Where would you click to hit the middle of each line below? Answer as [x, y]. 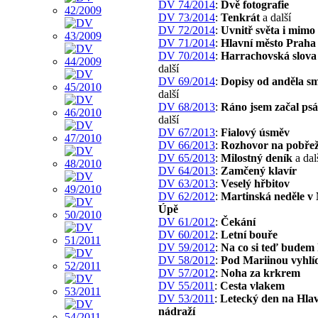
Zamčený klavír [259, 170]
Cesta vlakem [252, 285]
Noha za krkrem [261, 273]
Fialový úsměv [255, 132]
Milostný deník [257, 158]
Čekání [238, 221]
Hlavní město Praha [268, 43]
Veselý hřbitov [255, 183]
